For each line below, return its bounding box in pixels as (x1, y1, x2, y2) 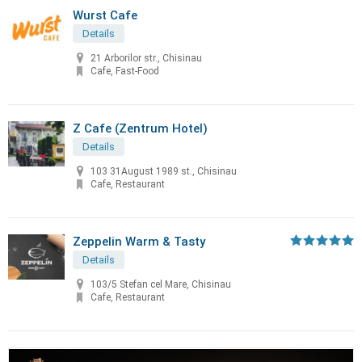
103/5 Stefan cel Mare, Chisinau (90, 279, 231, 291)
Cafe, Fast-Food (90, 65, 159, 78)
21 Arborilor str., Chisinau (90, 53, 202, 65)
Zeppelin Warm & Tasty (73, 234, 205, 249)
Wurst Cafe (73, 8, 137, 23)
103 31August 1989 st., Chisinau (90, 166, 237, 178)
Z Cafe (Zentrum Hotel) (73, 121, 208, 136)
